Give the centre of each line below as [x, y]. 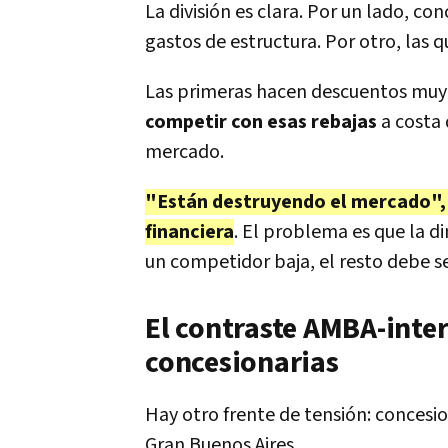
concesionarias [242, 363]
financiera [189, 232]
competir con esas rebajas [261, 122]
